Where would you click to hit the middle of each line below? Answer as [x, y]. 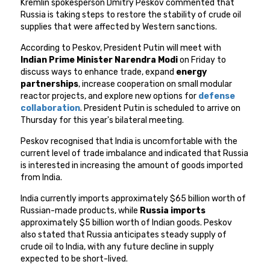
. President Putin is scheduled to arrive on [161, 108]
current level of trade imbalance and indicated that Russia [135, 154]
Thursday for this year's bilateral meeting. [102, 121]
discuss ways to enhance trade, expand [99, 72]
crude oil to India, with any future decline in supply [118, 247]
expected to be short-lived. [74, 259]
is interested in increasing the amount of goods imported [132, 166]
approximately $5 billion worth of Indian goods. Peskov [127, 223]
